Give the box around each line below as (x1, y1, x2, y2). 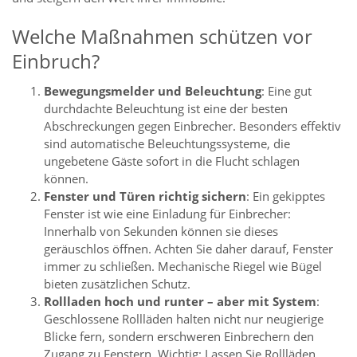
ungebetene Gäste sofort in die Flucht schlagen (44, 153, 300, 170)
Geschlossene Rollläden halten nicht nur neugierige (44, 311, 324, 328)
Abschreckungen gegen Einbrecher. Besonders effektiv (44, 118, 341, 135)
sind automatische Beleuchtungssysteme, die (44, 135, 290, 152)
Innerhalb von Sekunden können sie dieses (44, 223, 278, 240)
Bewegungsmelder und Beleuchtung (44, 83, 261, 100)
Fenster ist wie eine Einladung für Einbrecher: (44, 206, 291, 222)
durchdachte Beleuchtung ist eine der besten (44, 100, 288, 117)
